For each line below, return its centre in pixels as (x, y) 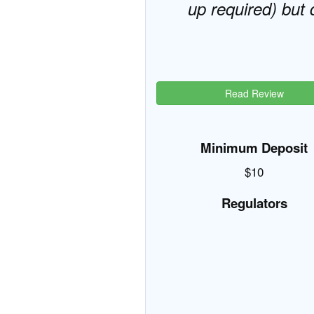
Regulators (254, 203)
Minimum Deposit (254, 148)
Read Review (254, 93)
